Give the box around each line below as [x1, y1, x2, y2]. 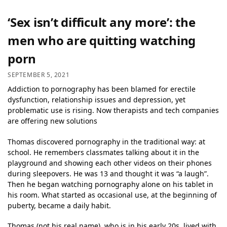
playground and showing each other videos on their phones [8, 158, 212, 168]
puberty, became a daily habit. [8, 200, 111, 210]
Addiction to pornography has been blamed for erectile [8, 84, 196, 94]
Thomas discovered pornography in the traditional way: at [8, 136, 205, 146]
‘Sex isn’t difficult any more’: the [8, 13, 196, 30]
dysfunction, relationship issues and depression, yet [8, 95, 185, 105]
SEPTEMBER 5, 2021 [8, 70, 70, 80]
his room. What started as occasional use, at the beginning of [8, 190, 217, 200]
